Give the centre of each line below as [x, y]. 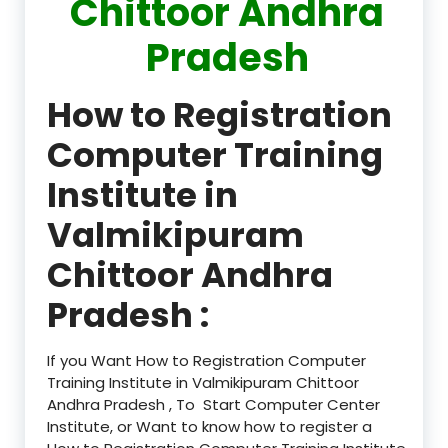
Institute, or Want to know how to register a [209, 426]
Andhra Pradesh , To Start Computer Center [213, 404]
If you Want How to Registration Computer [206, 360]
